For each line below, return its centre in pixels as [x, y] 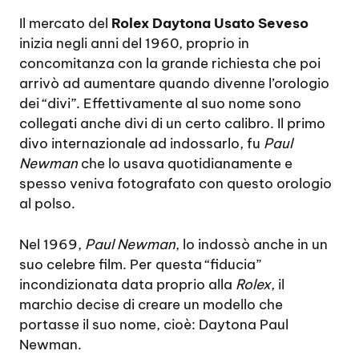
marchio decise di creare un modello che [151, 304]
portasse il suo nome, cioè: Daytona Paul [154, 324]
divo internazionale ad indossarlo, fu [141, 144]
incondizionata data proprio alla [127, 284]
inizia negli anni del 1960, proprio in [134, 44]
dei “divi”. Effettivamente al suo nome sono [160, 104]
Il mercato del [65, 24]
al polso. [47, 204]
